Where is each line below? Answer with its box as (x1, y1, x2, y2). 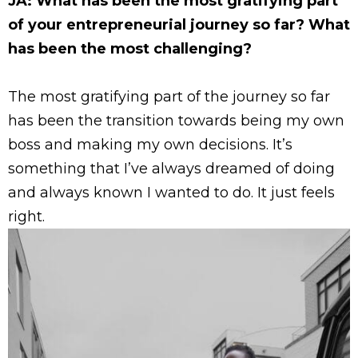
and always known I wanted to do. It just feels (8, 183, 335, 201)
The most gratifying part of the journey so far (8, 87, 330, 105)
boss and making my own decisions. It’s (8, 135, 292, 153)
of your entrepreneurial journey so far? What (8, 15, 350, 34)
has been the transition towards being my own (8, 111, 344, 129)
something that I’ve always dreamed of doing (8, 159, 335, 177)
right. (8, 207, 45, 225)
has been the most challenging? (8, 39, 252, 58)
